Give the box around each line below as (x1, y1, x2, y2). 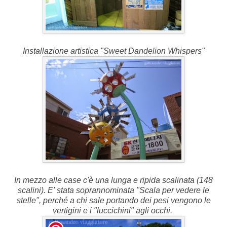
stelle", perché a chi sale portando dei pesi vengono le (16, 196, 211, 205)
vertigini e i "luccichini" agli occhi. (53, 206, 174, 215)
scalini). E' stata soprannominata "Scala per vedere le (18, 186, 209, 195)
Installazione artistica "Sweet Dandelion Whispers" (22, 47, 205, 56)
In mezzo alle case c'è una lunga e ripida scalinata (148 (14, 176, 213, 185)
